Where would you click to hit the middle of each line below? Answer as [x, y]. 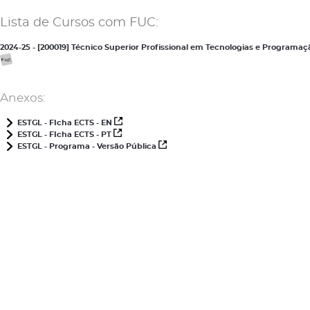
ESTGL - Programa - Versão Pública [88, 146]
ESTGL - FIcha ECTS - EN [66, 123]
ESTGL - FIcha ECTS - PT [65, 135]
